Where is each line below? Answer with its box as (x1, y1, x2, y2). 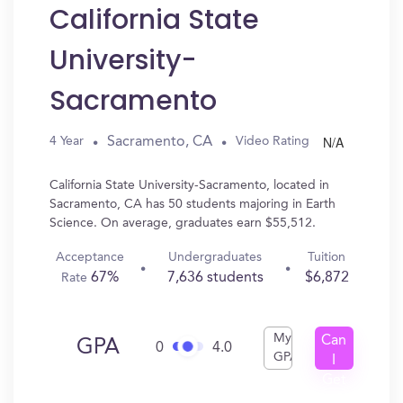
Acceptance (56, 251, 125, 264)
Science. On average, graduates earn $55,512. (49, 217, 316, 229)
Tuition (308, 251, 346, 264)
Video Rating (236, 135, 309, 148)
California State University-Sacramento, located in (49, 179, 329, 192)
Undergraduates (168, 251, 263, 264)
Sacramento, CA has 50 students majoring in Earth (49, 198, 336, 210)
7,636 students (166, 271, 264, 285)
